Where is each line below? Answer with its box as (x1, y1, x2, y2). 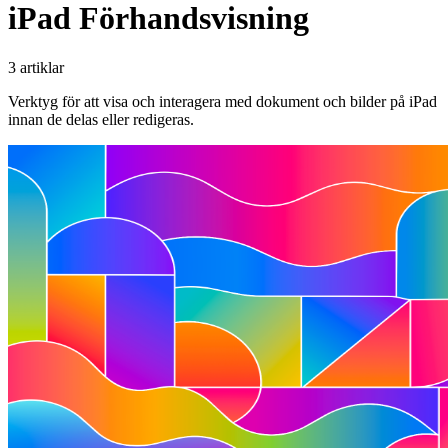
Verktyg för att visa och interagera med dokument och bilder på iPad (8, 92, 437, 110)
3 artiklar (8, 58, 64, 76)
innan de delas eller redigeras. (8, 110, 194, 128)
